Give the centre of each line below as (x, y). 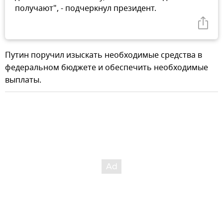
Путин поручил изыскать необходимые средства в (104, 56)
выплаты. (23, 80)
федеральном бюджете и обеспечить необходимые (107, 68)
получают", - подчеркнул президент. (86, 9)
